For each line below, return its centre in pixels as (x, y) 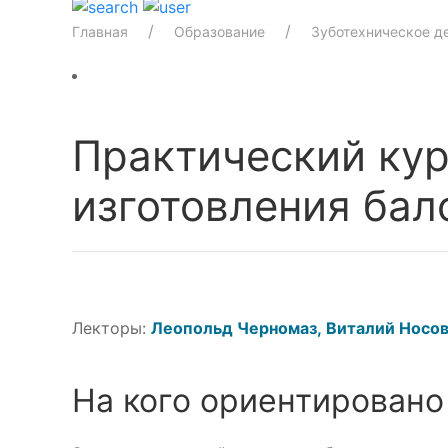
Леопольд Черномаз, (238, 328)
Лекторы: (111, 328)
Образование (219, 31)
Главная (100, 31)
